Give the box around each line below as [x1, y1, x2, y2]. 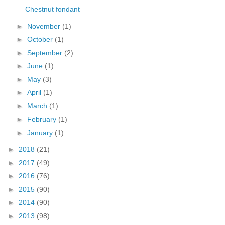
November [27, 22, 62, 30]
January [27, 128, 55, 137]
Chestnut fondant [25, 5, 80, 14]
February [27, 115, 58, 124]
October [27, 35, 55, 44]
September [27, 48, 64, 57]
